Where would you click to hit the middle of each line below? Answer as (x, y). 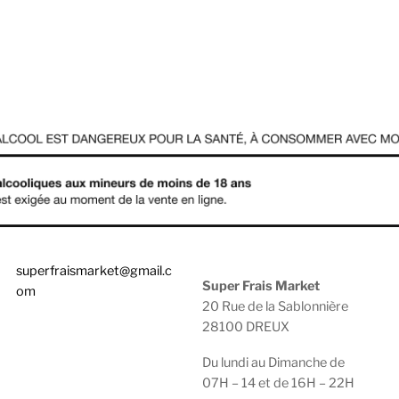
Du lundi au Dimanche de (274, 363)
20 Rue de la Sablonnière (276, 307)
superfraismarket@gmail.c (94, 270)
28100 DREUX (246, 327)
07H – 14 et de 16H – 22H (279, 383)
